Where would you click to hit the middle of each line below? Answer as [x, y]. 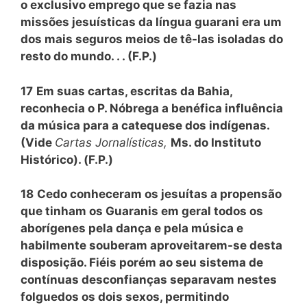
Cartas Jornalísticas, [113, 142]
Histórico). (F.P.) [67, 159]
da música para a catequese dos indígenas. [145, 125]
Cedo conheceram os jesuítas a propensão [159, 194]
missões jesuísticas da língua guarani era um [151, 22]
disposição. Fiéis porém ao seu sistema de [142, 262]
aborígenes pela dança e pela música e [132, 228]
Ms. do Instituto [216, 142]
